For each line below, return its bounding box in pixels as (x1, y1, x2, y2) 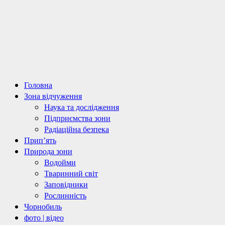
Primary (4, 79, 34, 90)
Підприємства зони (44, 114, 110, 123)
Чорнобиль (24, 202, 62, 211)
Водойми (44, 158, 76, 167)
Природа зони (24, 147, 72, 156)
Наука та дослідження (44, 103, 119, 111)
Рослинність (44, 191, 86, 200)
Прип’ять (24, 136, 56, 145)
